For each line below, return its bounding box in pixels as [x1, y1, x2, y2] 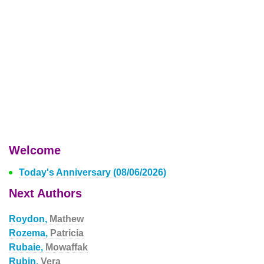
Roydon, [9, 214, 49, 224]
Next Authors [9, 187, 82, 200]
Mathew [49, 214, 84, 224]
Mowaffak [45, 242, 88, 252]
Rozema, [9, 228, 50, 238]
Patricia [50, 228, 84, 238]
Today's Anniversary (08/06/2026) [19, 167, 166, 177]
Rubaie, [9, 242, 45, 252]
